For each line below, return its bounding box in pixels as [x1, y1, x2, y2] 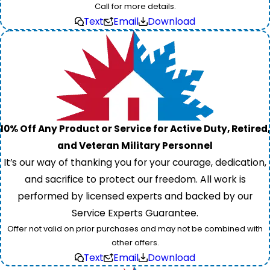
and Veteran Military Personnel [57, 139, 213, 152]
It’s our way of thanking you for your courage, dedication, [4, 155, 266, 169]
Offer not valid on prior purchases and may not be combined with [7, 222, 263, 234]
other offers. [111, 236, 159, 248]
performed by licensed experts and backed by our [17, 189, 253, 202]
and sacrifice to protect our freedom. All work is [24, 172, 246, 186]
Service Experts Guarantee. [72, 206, 198, 219]
